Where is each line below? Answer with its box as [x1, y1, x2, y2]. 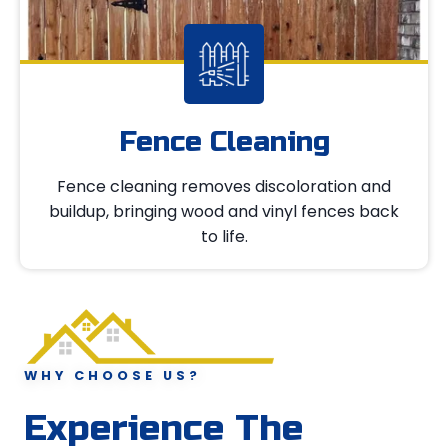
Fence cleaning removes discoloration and [57, 174, 391, 198]
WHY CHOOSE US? [24, 367, 201, 385]
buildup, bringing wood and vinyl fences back [49, 199, 399, 223]
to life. [200, 224, 248, 248]
